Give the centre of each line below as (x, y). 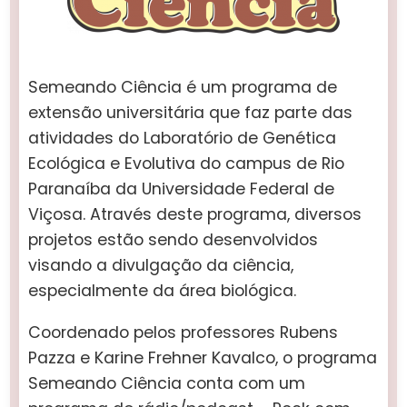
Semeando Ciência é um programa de (183, 88)
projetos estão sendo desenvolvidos (174, 240)
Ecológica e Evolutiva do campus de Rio (187, 164)
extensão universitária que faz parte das (191, 113)
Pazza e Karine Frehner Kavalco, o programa (203, 357)
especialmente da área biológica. (163, 291)
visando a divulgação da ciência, (161, 266)
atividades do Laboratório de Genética (183, 139)
